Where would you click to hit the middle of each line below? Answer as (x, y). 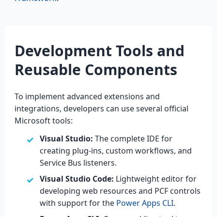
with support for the (78, 203)
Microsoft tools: (44, 120)
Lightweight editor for (155, 178)
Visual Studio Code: (77, 178)
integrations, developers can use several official (101, 108)
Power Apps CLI (145, 203)
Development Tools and (100, 50)
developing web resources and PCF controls (120, 191)
